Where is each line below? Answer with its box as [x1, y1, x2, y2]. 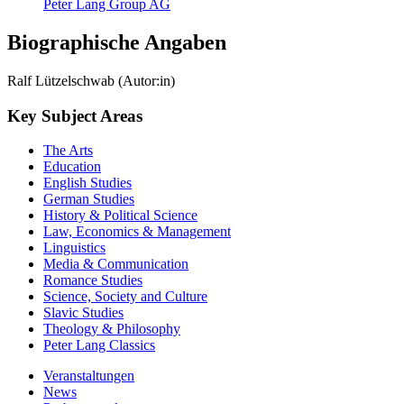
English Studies [43, 175, 132, 191]
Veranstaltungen [43, 368, 134, 384]
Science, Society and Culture [43, 289, 207, 305]
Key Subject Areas [7, 106, 142, 125]
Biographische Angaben [7, 30, 226, 54]
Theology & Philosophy [43, 321, 180, 337]
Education [43, 159, 101, 175]
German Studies [43, 191, 134, 207]
